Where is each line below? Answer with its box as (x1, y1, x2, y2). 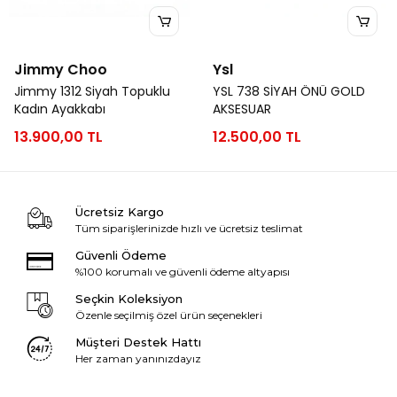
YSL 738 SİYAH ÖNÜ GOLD (213, 82, 365, 100)
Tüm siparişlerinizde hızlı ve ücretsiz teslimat (74, 222, 303, 235)
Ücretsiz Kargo (74, 205, 164, 219)
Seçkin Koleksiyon (74, 292, 183, 306)
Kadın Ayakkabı (14, 100, 105, 118)
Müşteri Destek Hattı (74, 335, 201, 349)
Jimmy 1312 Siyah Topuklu (14, 82, 170, 100)
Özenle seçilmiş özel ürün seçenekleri (74, 308, 262, 322)
